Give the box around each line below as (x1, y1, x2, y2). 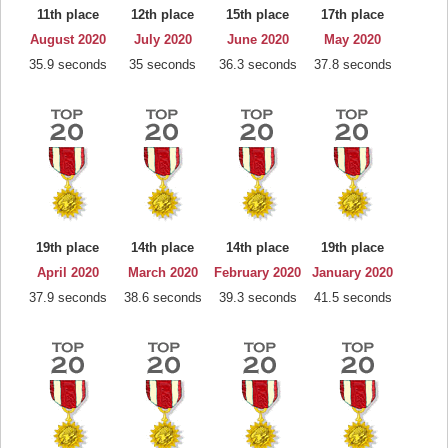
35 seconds (129, 57, 196, 72)
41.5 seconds (313, 290, 392, 305)
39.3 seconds (218, 290, 297, 305)
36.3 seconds (218, 57, 297, 72)
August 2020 (29, 32, 106, 47)
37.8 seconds (313, 57, 392, 72)
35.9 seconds (28, 57, 107, 72)
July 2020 (133, 32, 192, 47)
